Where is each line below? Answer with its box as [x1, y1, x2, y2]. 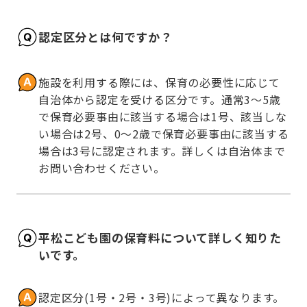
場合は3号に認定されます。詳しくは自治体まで [38, 143, 286, 160]
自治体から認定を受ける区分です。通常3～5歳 [38, 91, 281, 108]
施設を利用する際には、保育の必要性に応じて [38, 74, 280, 91]
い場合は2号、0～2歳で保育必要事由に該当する [38, 125, 289, 143]
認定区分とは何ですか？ [38, 27, 173, 45]
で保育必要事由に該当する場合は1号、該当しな [38, 108, 287, 125]
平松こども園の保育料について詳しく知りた [38, 228, 282, 246]
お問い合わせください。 [38, 160, 165, 177]
